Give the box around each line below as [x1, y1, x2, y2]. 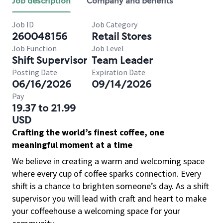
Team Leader [92, 54, 153, 67]
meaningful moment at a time [12, 139, 132, 150]
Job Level [92, 43, 124, 53]
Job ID [12, 19, 34, 29]
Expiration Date [92, 67, 145, 77]
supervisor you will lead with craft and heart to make [12, 193, 207, 204]
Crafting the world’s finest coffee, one [12, 126, 164, 138]
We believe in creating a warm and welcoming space [12, 155, 205, 167]
